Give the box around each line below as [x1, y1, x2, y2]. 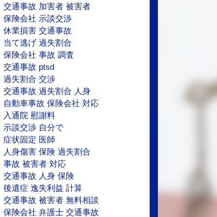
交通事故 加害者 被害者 [3, 2, 91, 11]
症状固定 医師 [3, 135, 56, 144]
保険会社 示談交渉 [3, 14, 72, 23]
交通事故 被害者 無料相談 [3, 196, 99, 205]
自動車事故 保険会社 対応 [3, 99, 99, 108]
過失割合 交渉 [3, 75, 56, 84]
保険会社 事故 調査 [3, 50, 75, 60]
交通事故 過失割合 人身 [3, 87, 91, 96]
